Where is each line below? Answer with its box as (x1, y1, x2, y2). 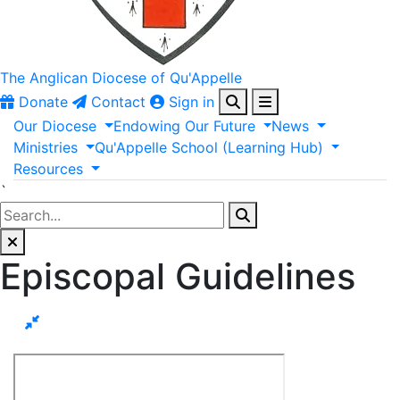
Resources (13, 160, 83, 178)
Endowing (112, 117, 180, 135)
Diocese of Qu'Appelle (92, 69, 242, 87)
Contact (91, 93, 146, 111)
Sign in (169, 93, 214, 111)
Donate (19, 93, 68, 111)
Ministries (13, 138, 78, 156)
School (171, 138, 218, 156)
